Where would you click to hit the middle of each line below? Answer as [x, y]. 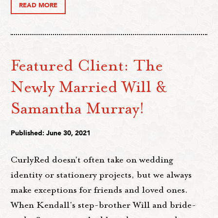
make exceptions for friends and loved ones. [100, 190]
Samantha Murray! [78, 108]
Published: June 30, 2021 [51, 133]
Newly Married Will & [89, 87]
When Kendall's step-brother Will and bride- [104, 205]
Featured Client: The [87, 65]
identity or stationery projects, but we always [101, 175]
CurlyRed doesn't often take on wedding [92, 160]
